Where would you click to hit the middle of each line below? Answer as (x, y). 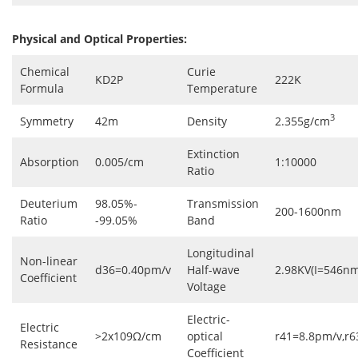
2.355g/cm (302, 121)
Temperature (222, 88)
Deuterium (49, 203)
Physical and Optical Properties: (99, 38)
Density (207, 121)
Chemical (45, 71)
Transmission (223, 203)
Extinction (213, 153)
